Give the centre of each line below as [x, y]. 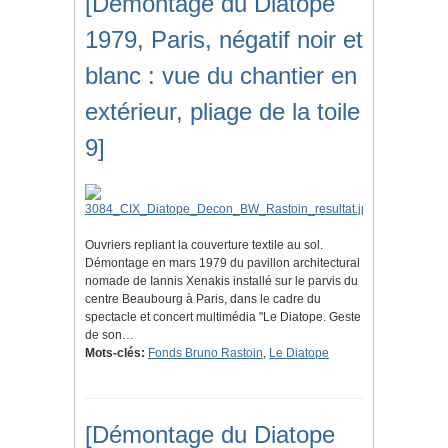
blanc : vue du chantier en [221, 76]
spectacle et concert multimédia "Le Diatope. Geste [223, 317]
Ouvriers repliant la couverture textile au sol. [204, 245]
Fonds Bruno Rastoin [205, 353]
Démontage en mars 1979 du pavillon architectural [222, 263]
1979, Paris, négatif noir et [224, 40]
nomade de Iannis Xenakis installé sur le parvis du [221, 281]
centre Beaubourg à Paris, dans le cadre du [203, 299]
